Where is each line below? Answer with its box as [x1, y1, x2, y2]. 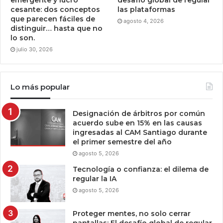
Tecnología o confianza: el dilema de [73, 165, 209, 174]
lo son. [10, 33, 35, 43]
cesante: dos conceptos [10, 5, 100, 14]
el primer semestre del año [73, 137, 172, 147]
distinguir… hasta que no [10, 24, 103, 33]
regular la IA [73, 174, 116, 184]
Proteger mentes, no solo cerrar [73, 209, 191, 219]
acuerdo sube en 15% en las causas [73, 118, 202, 128]
